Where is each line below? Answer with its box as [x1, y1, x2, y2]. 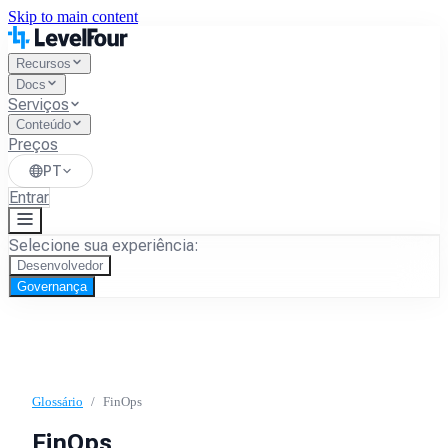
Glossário [32, 394, 83, 409]
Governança [17, 279, 87, 294]
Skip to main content [8, 8, 138, 25]
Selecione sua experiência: [9, 236, 199, 255]
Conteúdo [16, 117, 71, 132]
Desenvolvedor [17, 258, 103, 273]
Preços [8, 135, 58, 154]
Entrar [9, 188, 49, 207]
